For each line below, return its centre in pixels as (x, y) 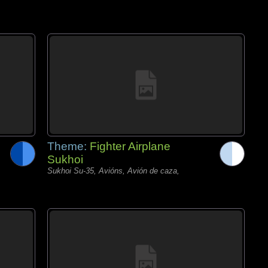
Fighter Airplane (130, 146)
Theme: (68, 146)
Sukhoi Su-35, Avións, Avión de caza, (113, 171)
